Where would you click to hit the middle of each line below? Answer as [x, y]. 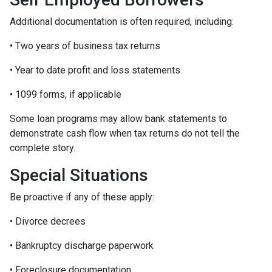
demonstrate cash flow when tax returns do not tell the [125, 134]
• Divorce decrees [48, 222]
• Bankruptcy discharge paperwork [82, 246]
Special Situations [79, 175]
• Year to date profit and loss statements [95, 70]
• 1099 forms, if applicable [66, 95]
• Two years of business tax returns [85, 46]
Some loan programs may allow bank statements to [118, 119]
